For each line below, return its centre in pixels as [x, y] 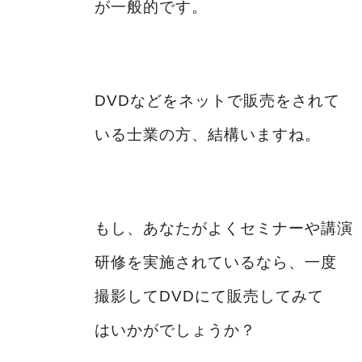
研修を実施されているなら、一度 [216, 262]
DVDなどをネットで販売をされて [217, 100]
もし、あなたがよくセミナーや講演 [224, 228]
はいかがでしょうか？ [175, 330]
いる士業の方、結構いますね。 [208, 134]
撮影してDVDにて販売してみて [209, 296]
